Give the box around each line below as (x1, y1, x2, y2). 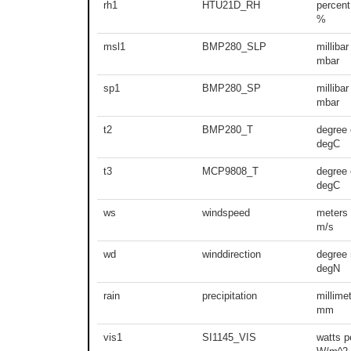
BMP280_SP (202, 81, 261, 94)
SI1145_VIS (202, 331, 256, 343)
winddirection (202, 248, 261, 260)
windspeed (202, 206, 250, 219)
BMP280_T (202, 123, 253, 136)
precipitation (202, 289, 257, 302)
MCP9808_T (202, 165, 259, 177)
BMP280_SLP (202, 40, 266, 52)
